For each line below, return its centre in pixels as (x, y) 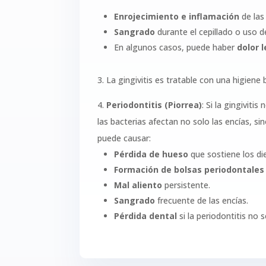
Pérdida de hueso (151, 154)
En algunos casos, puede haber (176, 47)
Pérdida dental (146, 216)
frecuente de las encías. (202, 201)
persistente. (186, 185)
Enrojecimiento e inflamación (177, 17)
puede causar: (126, 138)
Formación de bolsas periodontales (189, 170)
